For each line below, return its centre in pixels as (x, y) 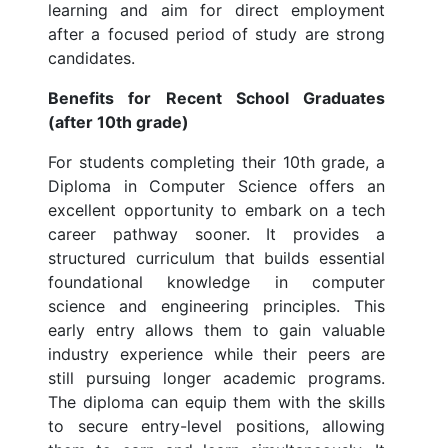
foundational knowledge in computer (216, 282)
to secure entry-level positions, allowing (216, 426)
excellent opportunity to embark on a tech (216, 210)
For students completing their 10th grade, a (216, 162)
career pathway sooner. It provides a (216, 234)
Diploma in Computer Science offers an (216, 186)
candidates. (91, 58)
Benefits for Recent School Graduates (216, 98)
